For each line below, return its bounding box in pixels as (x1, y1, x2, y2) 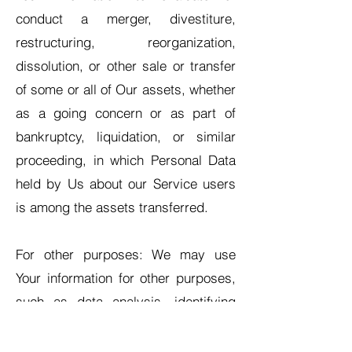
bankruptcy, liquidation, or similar (16, 128, 236, 145)
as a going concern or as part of (16, 104, 236, 121)
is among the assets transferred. (16, 199, 208, 215)
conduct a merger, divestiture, (16, 10, 236, 27)
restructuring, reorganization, (16, 34, 236, 50)
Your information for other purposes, (16, 269, 236, 286)
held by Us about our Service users (16, 175, 236, 192)
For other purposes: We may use (16, 246, 236, 262)
